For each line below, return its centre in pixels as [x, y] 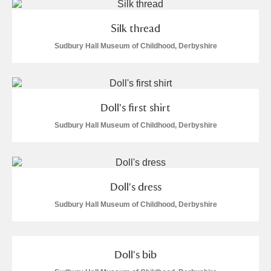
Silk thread [135, 28]
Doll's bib [135, 254]
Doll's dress [135, 187]
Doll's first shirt [135, 107]
